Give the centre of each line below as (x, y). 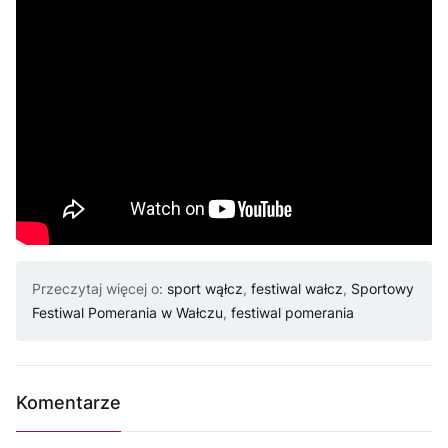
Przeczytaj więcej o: (99, 289)
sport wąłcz (205, 289)
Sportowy (382, 289)
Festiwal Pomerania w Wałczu (127, 313)
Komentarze (68, 403)
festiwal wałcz (297, 289)
